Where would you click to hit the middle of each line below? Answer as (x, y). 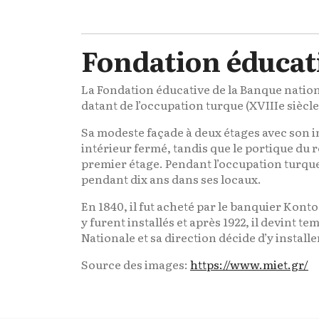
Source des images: (136, 264)
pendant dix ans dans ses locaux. (171, 179)
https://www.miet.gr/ (249, 264)
